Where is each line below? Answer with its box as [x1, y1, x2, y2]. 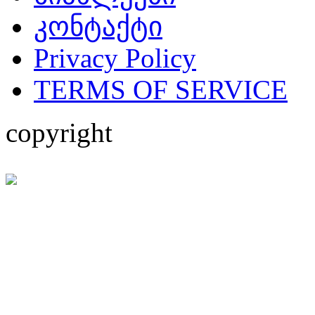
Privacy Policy [34, 42, 196, 73]
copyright [6, 117, 112, 148]
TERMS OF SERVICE [34, 74, 288, 105]
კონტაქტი [34, 11, 162, 41]
